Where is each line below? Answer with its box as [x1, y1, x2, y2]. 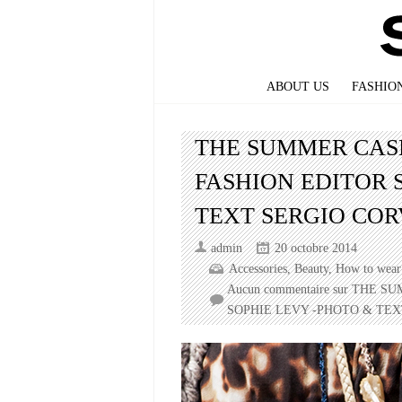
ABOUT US [267, 80, 329, 93]
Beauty [294, 262, 328, 275]
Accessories [229, 262, 287, 275]
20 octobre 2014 [275, 241, 357, 255]
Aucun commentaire [227, 283, 329, 296]
